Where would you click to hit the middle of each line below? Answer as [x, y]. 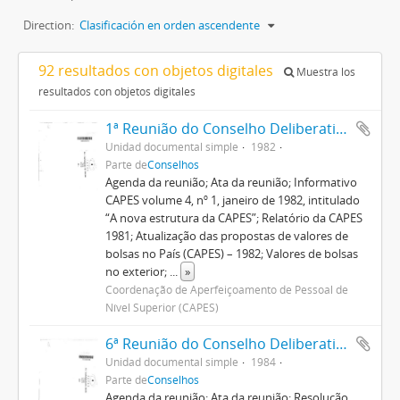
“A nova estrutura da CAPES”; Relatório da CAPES [233, 218]
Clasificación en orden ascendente [170, 25]
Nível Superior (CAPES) [162, 307]
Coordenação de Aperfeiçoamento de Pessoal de [226, 289]
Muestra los [325, 72]
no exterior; [137, 271]
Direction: [49, 25]
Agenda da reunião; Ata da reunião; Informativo [231, 182]
